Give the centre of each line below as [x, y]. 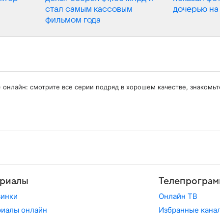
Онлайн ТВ [178, 196]
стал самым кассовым [89, 9]
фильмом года [73, 20]
